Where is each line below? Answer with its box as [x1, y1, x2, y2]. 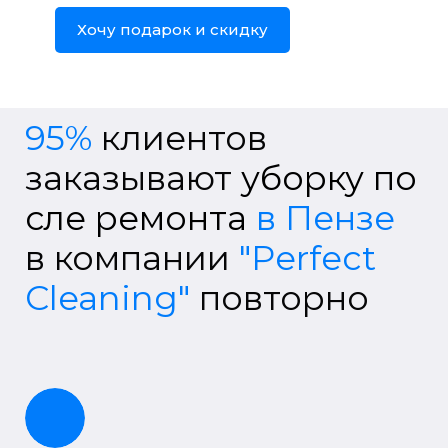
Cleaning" [25, 276, 199, 319]
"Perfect [239, 236, 376, 279]
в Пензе [247, 196, 395, 239]
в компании [25, 236, 239, 279]
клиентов [92, 116, 267, 159]
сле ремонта [25, 196, 247, 239]
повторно [199, 276, 369, 319]
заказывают [25, 156, 232, 199]
